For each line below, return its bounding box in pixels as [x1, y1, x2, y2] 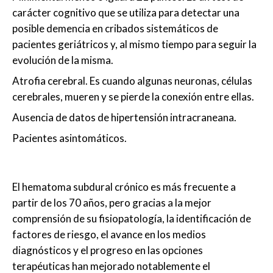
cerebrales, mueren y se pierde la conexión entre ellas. [12, 90, 254, 104]
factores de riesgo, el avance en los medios [12, 228, 206, 241]
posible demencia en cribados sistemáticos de [12, 22, 218, 35]
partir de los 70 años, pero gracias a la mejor [12, 196, 211, 210]
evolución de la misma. [12, 54, 113, 67]
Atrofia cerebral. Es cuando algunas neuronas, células [12, 74, 252, 88]
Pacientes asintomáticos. [12, 132, 127, 145]
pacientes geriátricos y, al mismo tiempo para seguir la [12, 38, 257, 51]
